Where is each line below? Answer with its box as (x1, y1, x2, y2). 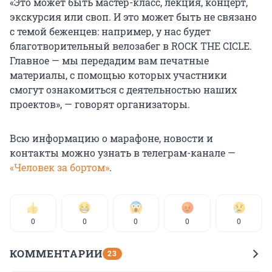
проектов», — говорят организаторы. (10, 97, 190, 110)
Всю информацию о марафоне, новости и (10, 131, 213, 144)
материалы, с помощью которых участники (10, 68, 227, 81)
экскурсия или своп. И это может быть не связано (10, 10, 257, 23)
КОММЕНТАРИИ (10, 246, 103, 260)
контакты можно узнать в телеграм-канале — (10, 146, 236, 159)
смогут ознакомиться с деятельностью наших (10, 83, 237, 96)
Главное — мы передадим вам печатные (10, 53, 209, 67)
